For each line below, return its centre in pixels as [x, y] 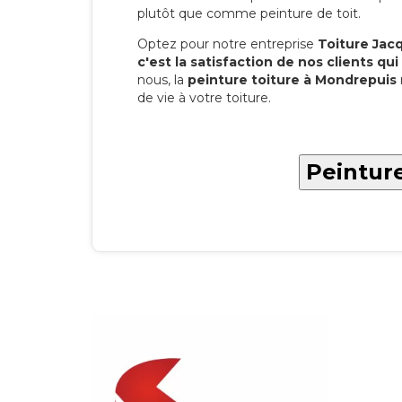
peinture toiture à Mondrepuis [292, 80]
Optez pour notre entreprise [227, 44]
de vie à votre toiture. [204, 98]
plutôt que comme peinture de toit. [249, 14]
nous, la [162, 80]
